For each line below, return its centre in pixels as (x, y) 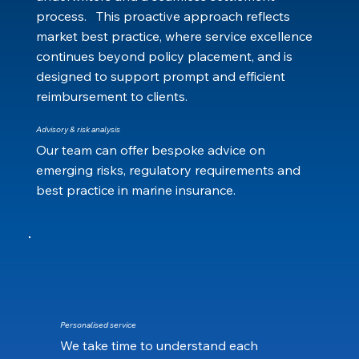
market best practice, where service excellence (175, 36)
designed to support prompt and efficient (161, 76)
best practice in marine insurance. (135, 190)
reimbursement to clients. (112, 96)
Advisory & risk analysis (79, 129)
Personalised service (98, 325)
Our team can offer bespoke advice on (150, 150)
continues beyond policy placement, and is (165, 56)
